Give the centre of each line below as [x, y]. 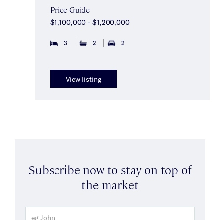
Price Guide [70, 9]
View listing [83, 79]
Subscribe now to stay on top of [110, 169]
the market [110, 184]
